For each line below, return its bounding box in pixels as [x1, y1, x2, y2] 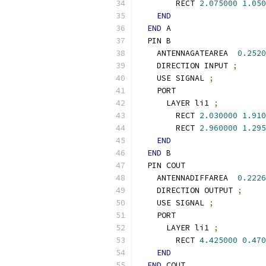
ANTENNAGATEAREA [138, 48, 237, 58]
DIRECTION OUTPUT [138, 185, 237, 195]
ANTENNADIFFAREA [138, 173, 237, 183]
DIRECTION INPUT [138, 61, 233, 71]
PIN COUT [138, 160, 185, 170]
